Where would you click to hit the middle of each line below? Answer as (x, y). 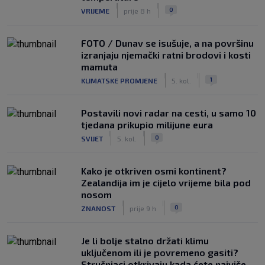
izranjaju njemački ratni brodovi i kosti (166, 55)
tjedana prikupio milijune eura (147, 125)
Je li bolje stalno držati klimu (145, 240)
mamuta (99, 67)
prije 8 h (137, 10)
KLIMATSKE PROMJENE (119, 80)
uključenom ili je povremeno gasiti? (160, 252)
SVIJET (92, 138)
